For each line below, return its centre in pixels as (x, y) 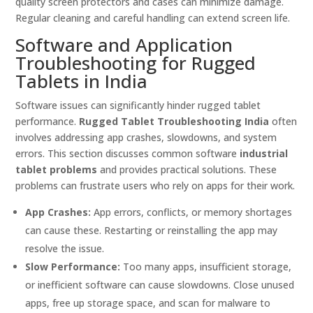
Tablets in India (82, 81)
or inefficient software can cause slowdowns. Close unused (160, 285)
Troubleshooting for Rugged (136, 63)
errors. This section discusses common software (128, 154)
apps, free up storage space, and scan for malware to (148, 303)
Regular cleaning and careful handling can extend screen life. (153, 18)
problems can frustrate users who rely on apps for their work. (155, 186)
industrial (264, 154)
